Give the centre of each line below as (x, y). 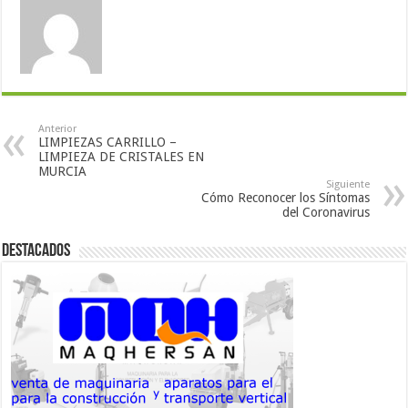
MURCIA (63, 171)
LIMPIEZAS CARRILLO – (108, 142)
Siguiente (347, 184)
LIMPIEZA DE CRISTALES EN (122, 156)
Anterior (58, 128)
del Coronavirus (326, 212)
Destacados (36, 251)
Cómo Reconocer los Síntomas (285, 197)
